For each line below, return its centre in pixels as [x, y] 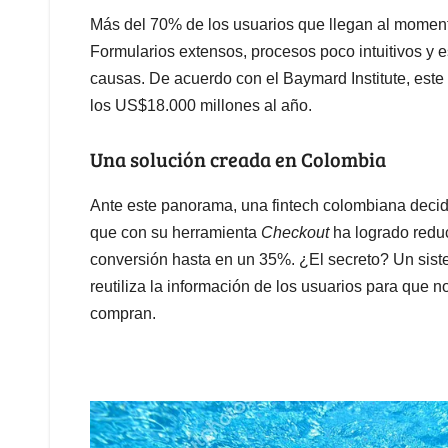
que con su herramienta [175, 232]
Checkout [295, 232]
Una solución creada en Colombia [238, 159]
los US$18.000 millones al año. [201, 106]
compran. [123, 313]
